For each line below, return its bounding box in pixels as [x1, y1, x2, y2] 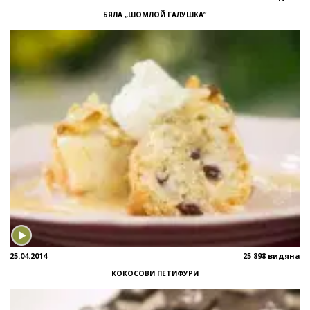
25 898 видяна [243, 250, 300, 262]
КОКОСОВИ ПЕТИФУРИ [111, 268, 199, 279]
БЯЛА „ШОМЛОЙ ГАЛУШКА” [103, 10, 207, 20]
